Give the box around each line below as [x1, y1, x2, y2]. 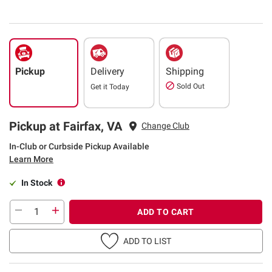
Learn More [9, 154, 53, 164]
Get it [90, 82, 109, 91]
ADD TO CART [137, 206, 194, 217]
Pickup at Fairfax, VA [9, 118, 122, 134]
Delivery [90, 65, 124, 77]
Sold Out [177, 81, 205, 90]
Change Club [141, 121, 189, 131]
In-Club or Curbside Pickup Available [9, 141, 149, 151]
